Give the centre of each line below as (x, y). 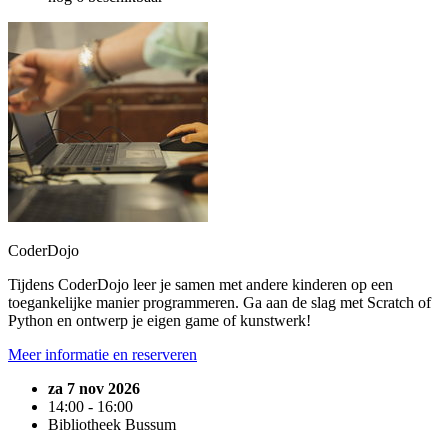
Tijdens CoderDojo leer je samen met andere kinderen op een (200, 285)
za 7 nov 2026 (94, 389)
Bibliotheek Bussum (112, 425)
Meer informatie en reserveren (102, 355)
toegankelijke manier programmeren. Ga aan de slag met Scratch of (219, 303)
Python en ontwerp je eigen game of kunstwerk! (159, 321)
